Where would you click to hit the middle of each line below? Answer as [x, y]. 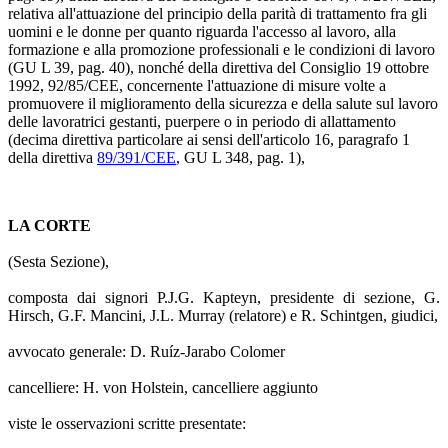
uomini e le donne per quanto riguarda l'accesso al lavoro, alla [202, 32]
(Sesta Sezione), [58, 262]
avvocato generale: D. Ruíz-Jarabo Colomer [146, 352]
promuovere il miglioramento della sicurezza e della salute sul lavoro [223, 104]
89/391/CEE [136, 158]
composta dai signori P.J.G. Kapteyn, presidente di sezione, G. [224, 298]
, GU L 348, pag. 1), [240, 158]
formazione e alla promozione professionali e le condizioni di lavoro [221, 50]
